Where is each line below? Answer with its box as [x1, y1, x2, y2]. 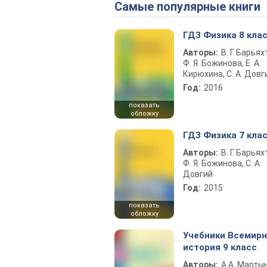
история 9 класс [183, 242, 257, 253]
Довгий [183, 169, 213, 179]
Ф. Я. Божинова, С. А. [183, 159, 262, 168]
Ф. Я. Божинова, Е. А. [183, 58, 261, 68]
